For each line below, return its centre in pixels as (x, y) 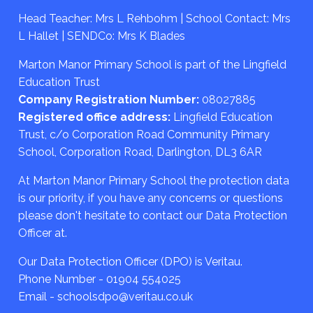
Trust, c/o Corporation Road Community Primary (144, 134)
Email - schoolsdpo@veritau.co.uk (105, 296)
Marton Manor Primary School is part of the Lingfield (152, 64)
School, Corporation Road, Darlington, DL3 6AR (140, 152)
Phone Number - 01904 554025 (100, 279)
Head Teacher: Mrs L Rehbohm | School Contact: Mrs (154, 18)
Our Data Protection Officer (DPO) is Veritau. (130, 261)
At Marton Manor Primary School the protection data (154, 180)
